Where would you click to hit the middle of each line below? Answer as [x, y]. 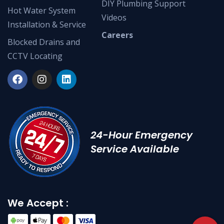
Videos [114, 17]
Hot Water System [41, 10]
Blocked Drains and [44, 42]
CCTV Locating [35, 56]
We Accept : [38, 203]
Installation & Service [47, 24]
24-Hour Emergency [141, 135]
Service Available [135, 149]
